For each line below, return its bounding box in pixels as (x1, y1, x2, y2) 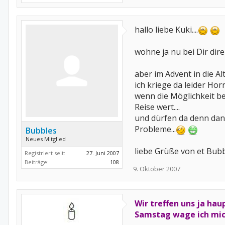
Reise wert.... (135, 101, 180, 113)
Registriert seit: (25, 149, 65, 157)
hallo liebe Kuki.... (135, 24, 198, 35)
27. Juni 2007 (86, 149, 119, 157)
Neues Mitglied (26, 135, 66, 143)
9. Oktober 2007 (133, 164, 180, 173)
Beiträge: (25, 158, 49, 166)
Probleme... (135, 124, 176, 135)
